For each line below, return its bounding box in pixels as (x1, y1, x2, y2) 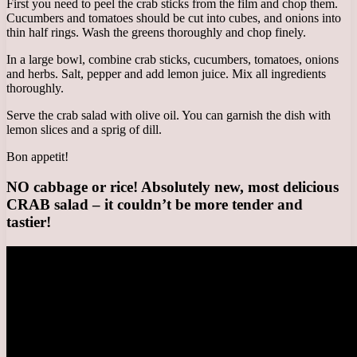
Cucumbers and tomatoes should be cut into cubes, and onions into (6, 10, 341, 25)
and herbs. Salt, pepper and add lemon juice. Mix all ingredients (6, 66, 326, 80)
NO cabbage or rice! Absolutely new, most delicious (6, 178, 339, 196)
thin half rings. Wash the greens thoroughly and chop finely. (6, 25, 306, 39)
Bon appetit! (6, 149, 69, 163)
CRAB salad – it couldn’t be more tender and (6, 196, 303, 214)
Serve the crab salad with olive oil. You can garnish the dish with (6, 108, 331, 122)
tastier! (6, 214, 51, 231)
